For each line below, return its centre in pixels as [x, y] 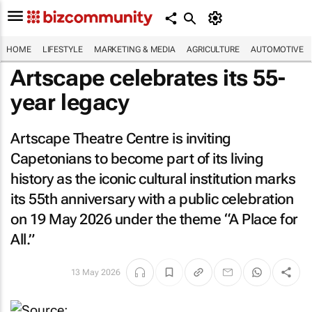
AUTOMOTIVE [277, 49]
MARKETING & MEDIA [135, 49]
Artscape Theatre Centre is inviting [121, 139]
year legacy [70, 102]
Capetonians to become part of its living [137, 159]
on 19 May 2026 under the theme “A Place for [154, 219]
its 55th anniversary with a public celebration [152, 199]
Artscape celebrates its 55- [148, 78]
